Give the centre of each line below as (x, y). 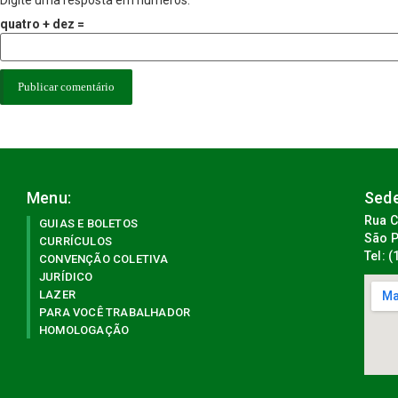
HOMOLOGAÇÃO (84, 330)
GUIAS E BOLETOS (88, 224)
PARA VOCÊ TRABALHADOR (115, 313)
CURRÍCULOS (76, 242)
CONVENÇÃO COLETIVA (104, 259)
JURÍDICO (66, 277)
